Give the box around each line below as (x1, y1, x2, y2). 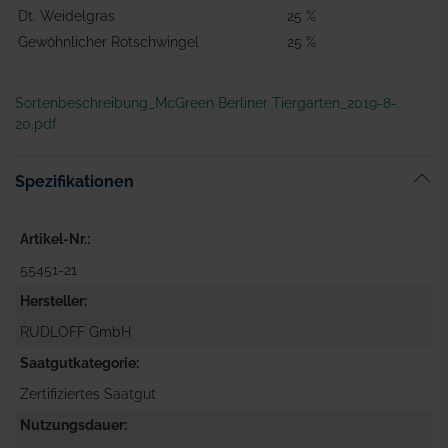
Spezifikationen (15, 172, 134, 192)
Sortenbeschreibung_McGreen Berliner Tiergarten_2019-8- (15, 95, 397, 111)
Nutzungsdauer (20, 417, 124, 434)
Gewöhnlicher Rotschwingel (18, 34, 199, 51)
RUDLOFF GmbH (20, 324, 131, 341)
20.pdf (15, 116, 57, 132)
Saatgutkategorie (20, 355, 136, 372)
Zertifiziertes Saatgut (20, 386, 156, 403)
